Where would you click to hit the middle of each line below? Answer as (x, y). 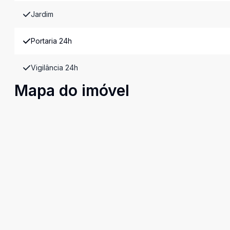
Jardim (42, 14)
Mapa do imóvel (72, 90)
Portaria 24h (51, 41)
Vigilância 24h (54, 68)
